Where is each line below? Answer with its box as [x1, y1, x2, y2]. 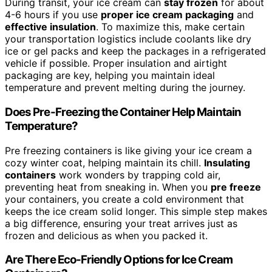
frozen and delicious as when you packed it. [5, 229, 208, 242]
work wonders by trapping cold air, [56, 168, 220, 181]
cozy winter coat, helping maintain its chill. [5, 156, 204, 169]
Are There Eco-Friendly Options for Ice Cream [5, 253, 233, 267]
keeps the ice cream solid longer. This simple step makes [5, 205, 267, 217]
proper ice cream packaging [101, 8, 234, 21]
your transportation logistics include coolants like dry [5, 33, 251, 46]
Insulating [204, 156, 250, 169]
